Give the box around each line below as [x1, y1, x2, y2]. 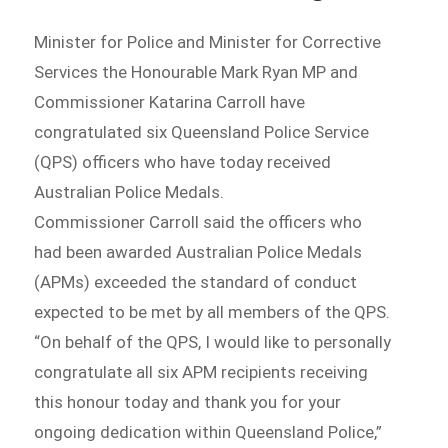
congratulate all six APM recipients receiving [34, 361, 369, 382]
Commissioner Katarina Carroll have [34, 91, 306, 112]
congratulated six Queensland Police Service [34, 121, 370, 142]
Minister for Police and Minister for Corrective [34, 31, 382, 52]
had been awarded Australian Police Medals [34, 241, 363, 262]
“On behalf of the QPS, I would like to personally [34, 331, 392, 352]
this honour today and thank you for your [34, 391, 342, 412]
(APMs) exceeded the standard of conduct [34, 271, 358, 292]
